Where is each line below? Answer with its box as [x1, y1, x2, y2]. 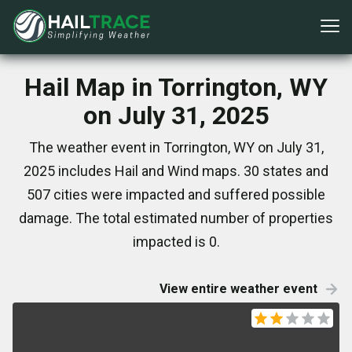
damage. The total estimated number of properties [19, 210, 333, 226]
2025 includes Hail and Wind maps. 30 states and [24, 163, 328, 179]
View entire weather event [159, 281, 317, 296]
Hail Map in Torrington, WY [24, 72, 328, 102]
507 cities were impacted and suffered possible [27, 186, 325, 203]
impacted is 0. [132, 233, 220, 250]
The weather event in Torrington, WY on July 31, [28, 139, 324, 156]
